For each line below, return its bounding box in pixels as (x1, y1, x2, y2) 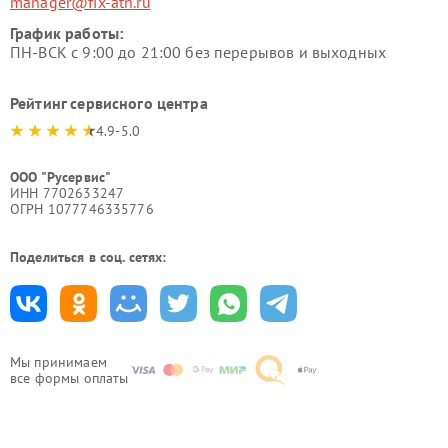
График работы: (10, 23, 124, 43)
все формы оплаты (10, 369, 129, 387)
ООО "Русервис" (10, 168, 112, 186)
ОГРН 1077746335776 (10, 200, 154, 218)
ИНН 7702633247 (10, 184, 125, 202)
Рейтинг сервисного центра (10, 93, 208, 113)
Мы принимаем (10, 353, 107, 371)
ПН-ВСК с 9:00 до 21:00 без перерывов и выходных (10, 42, 387, 62)
